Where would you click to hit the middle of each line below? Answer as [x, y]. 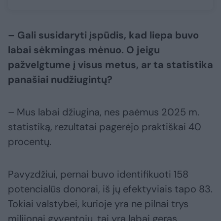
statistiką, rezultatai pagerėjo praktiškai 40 [105, 127]
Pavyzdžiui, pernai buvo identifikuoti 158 [98, 174]
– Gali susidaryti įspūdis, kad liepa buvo [103, 35]
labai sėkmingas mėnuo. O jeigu [84, 50]
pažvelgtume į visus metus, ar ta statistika [110, 64]
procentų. [30, 141]
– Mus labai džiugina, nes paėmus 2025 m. [104, 112]
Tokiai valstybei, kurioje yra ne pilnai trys [98, 203]
